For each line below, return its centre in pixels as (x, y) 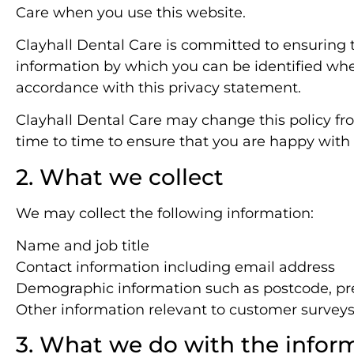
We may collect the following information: (165, 213)
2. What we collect (120, 177)
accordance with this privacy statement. (158, 87)
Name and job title (83, 246)
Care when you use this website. (131, 12)
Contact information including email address (175, 267)
